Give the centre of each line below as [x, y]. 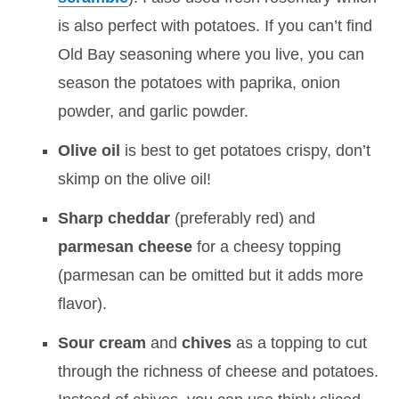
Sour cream [104, 342]
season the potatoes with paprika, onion [199, 82]
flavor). [82, 303]
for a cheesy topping [267, 246]
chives [204, 342]
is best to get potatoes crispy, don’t [245, 150]
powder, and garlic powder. [153, 111]
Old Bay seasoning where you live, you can [211, 54]
